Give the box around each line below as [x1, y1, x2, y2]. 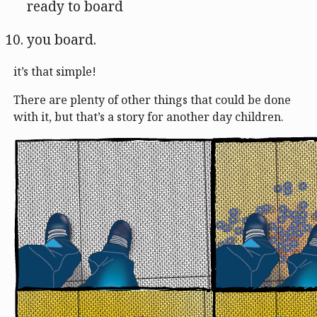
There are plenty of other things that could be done [13, 92, 291, 108]
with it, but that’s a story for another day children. [13, 109, 284, 125]
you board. [27, 30, 96, 50]
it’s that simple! [13, 64, 96, 80]
